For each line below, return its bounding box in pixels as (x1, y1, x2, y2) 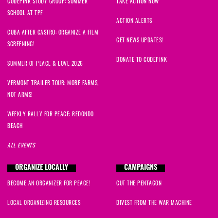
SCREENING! (7, 39, 34, 48)
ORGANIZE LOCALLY (15, 164, 68, 172)
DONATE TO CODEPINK (116, 55, 167, 64)
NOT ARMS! (7, 90, 33, 99)
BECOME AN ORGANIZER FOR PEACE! (7, 179, 90, 187)
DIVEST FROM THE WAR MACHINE (116, 198, 192, 207)
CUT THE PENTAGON (116, 179, 162, 187)
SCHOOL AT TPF (7, 8, 43, 17)
